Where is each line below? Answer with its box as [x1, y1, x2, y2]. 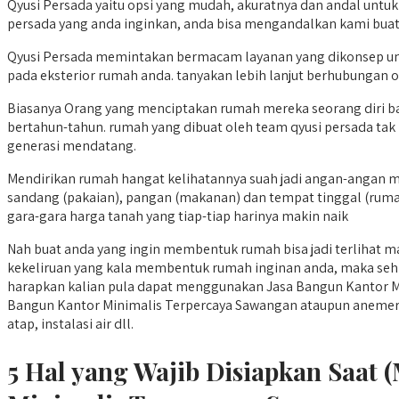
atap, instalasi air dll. [7, 314, 134, 334]
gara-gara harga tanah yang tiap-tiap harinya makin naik [7, 207, 348, 226]
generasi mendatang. [7, 136, 136, 156]
